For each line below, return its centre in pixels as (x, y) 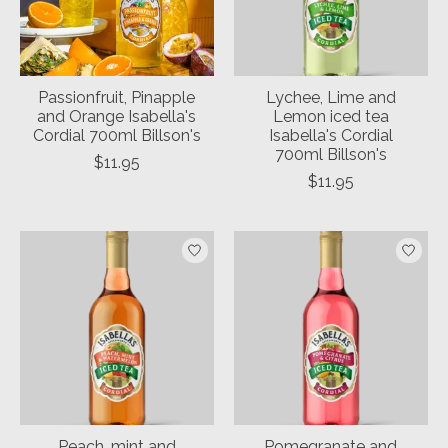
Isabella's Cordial (330, 136)
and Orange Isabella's (117, 117)
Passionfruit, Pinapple (117, 98)
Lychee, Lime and (330, 98)
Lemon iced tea (330, 117)
